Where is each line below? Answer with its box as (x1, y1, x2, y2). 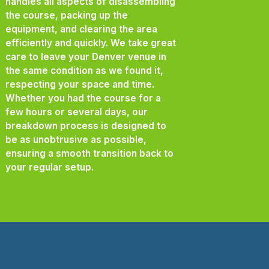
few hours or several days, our (5, 106, 148, 118)
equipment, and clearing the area (5, 23, 157, 35)
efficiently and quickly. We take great (5, 37, 176, 49)
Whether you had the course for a (5, 92, 161, 104)
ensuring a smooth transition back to (5, 147, 174, 159)
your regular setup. (5, 161, 94, 173)
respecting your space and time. (5, 78, 154, 90)
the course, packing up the (5, 9, 128, 21)
